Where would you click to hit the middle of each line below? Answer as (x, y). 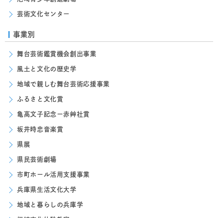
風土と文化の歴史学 (47, 69)
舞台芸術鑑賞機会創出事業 (57, 54)
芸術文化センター (44, 14)
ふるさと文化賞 (40, 99)
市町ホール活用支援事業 (54, 175)
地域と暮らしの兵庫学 (50, 205)
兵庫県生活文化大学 (47, 190)
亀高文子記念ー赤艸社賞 (54, 114)
